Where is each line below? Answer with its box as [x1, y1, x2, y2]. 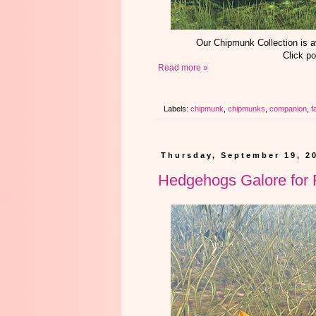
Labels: [164, 104, 190, 114]
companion [269, 104, 307, 114]
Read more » [158, 63, 208, 73]
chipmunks [228, 104, 265, 114]
